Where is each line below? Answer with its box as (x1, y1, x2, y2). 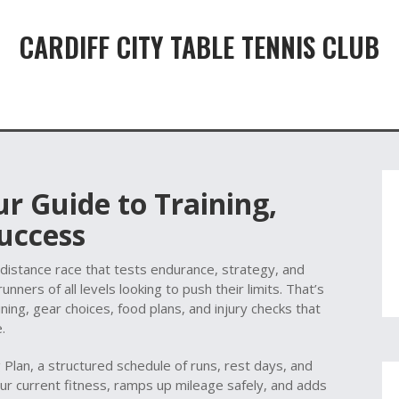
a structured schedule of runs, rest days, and (37, 356, 313, 374)
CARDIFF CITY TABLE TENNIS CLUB (20, 27, 379, 67)
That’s (282, 280, 324, 297)
